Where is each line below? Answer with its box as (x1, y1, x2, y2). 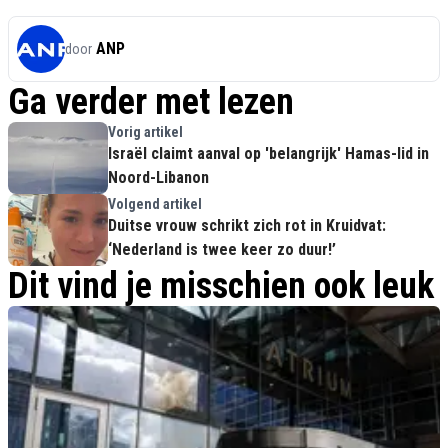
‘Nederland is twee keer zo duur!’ (108, 239, 336, 259)
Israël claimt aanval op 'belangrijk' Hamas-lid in (108, 143, 429, 163)
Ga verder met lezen (8, 80, 294, 123)
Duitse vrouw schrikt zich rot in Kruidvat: (108, 215, 386, 235)
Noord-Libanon (108, 167, 209, 187)
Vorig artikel (108, 123, 183, 140)
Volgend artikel (108, 195, 202, 212)
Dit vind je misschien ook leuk (8, 264, 434, 307)
